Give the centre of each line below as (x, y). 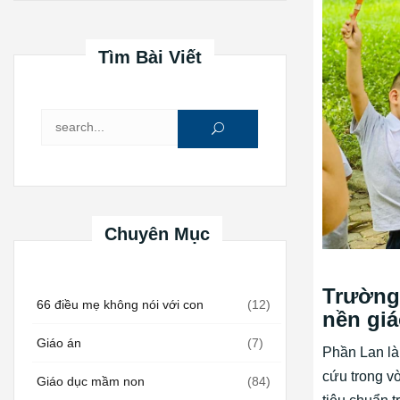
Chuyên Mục (157, 234)
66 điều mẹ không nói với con (120, 305)
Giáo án (59, 343)
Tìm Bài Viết (150, 58)
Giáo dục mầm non (91, 382)
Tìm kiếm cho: (131, 132)
